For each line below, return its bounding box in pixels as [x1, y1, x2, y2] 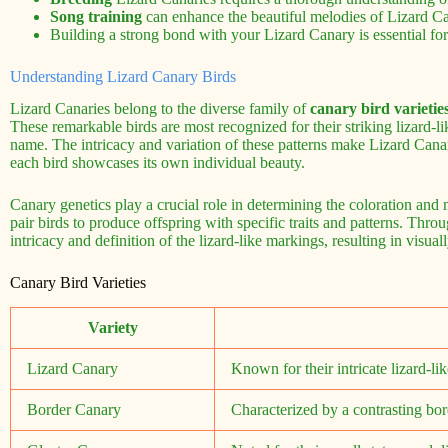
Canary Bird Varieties [10, 274, 146, 292]
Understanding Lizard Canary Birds [10, 67, 236, 85]
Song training [50, 7, 142, 25]
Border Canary [27, 401, 121, 419]
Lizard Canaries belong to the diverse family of [10, 100, 310, 118]
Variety [87, 319, 138, 337]
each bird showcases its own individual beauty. [10, 154, 305, 172]
